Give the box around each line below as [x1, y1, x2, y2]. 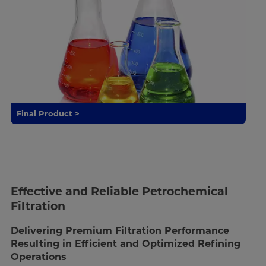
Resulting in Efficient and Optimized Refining [10, 237, 240, 249]
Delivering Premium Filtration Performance [10, 224, 229, 236]
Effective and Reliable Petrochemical [10, 184, 228, 198]
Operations [10, 251, 66, 262]
